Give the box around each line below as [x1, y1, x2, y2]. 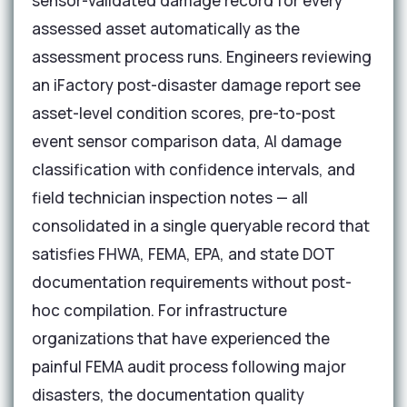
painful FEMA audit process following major [32, 356, 346, 377]
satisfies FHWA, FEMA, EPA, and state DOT [32, 243, 334, 264]
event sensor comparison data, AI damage [32, 131, 342, 152]
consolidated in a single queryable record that [32, 215, 370, 236]
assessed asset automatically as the [32, 18, 300, 39]
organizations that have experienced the [32, 328, 330, 349]
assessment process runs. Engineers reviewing [32, 46, 372, 67]
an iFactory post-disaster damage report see [32, 74, 361, 95]
